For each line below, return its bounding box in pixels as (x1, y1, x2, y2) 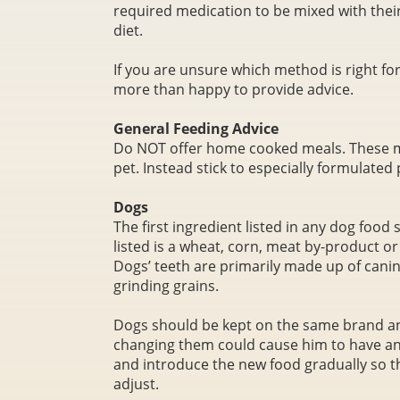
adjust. (113, 374, 159, 394)
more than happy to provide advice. (113, 79, 354, 99)
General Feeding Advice (113, 119, 279, 138)
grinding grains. (113, 276, 219, 296)
